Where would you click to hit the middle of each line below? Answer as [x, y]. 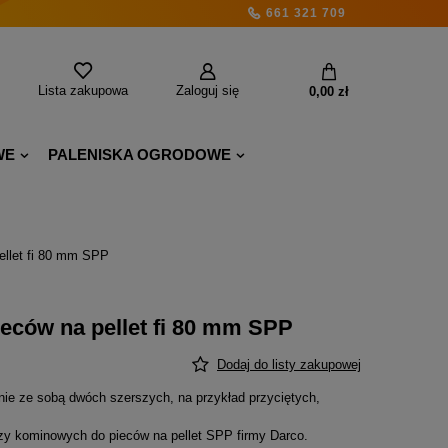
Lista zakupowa [83, 90]
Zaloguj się [207, 90]
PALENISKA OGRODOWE [139, 154]
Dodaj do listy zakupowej [289, 364]
